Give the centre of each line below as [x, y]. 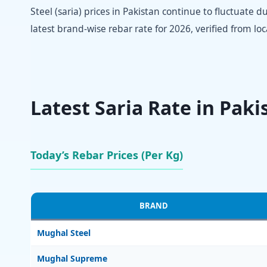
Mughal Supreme [72, 258]
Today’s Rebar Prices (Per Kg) [107, 155]
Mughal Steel [64, 232]
